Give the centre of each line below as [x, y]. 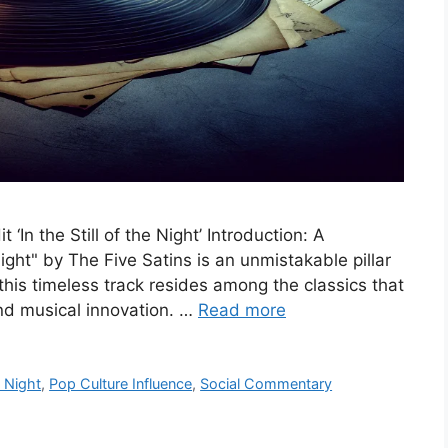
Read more [242, 310]
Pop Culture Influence [121, 384]
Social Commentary [266, 384]
